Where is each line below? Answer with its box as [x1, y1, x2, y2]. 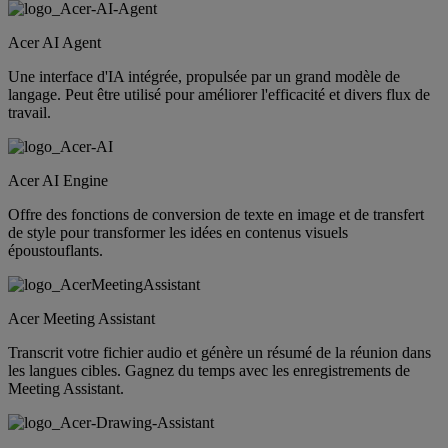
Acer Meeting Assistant [8, 309, 155, 327]
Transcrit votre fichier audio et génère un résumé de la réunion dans [8, 343, 431, 361]
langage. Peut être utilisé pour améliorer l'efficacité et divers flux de [8, 85, 430, 103]
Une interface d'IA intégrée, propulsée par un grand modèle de [8, 67, 400, 85]
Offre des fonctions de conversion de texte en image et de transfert [8, 205, 424, 223]
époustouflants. [8, 241, 103, 259]
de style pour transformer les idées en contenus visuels [8, 223, 348, 241]
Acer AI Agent [8, 33, 101, 51]
